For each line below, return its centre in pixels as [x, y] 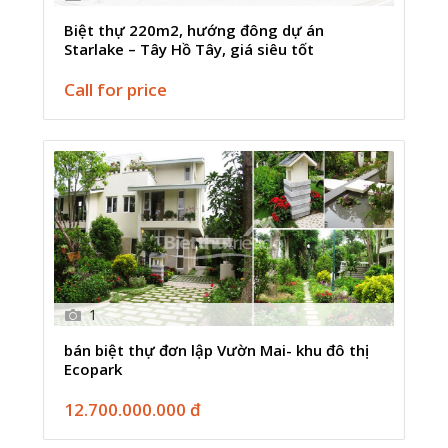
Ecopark [93, 368]
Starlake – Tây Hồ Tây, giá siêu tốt [189, 48]
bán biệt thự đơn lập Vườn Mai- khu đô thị [217, 349]
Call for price [116, 89]
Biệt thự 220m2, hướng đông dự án [194, 29]
